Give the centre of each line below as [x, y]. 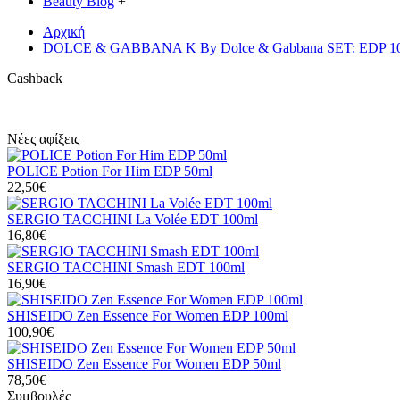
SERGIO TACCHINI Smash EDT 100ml [126, 267]
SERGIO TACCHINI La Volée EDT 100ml [133, 219]
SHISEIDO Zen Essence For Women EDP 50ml [144, 364]
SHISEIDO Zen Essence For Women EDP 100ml [148, 316]
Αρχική [64, 32]
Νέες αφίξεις [43, 139]
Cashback [35, 78]
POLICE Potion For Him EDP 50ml [110, 171]
